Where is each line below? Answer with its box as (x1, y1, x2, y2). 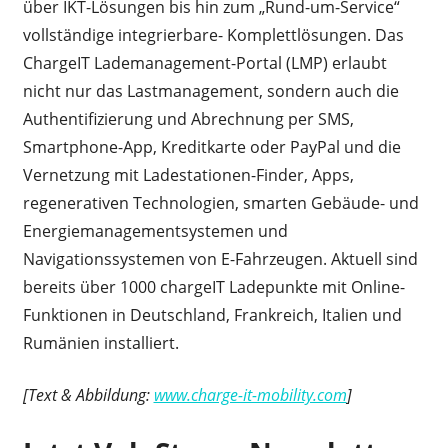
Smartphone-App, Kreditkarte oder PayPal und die (22, 135, 401, 158)
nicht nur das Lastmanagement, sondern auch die (22, 79, 399, 102)
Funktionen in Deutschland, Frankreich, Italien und (22, 303, 402, 326)
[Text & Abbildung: (22, 383, 154, 406)
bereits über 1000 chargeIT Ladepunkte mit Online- (22, 275, 405, 298)
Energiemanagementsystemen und (22, 219, 288, 242)
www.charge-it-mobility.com (153, 383, 347, 406)
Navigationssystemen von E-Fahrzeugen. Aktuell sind (22, 247, 418, 270)
